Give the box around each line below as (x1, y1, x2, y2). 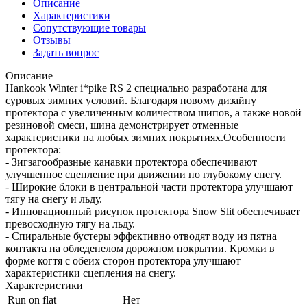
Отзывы (33, 34, 71, 47)
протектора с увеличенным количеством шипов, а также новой (5, 107, 302, 119)
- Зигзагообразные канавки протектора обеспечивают (5, 156, 257, 169)
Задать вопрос (33, 47, 99, 59)
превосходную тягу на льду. (5, 218, 135, 230)
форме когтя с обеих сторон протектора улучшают (5, 255, 241, 267)
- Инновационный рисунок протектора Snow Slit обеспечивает (5, 206, 300, 218)
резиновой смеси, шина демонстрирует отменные (5, 119, 238, 132)
